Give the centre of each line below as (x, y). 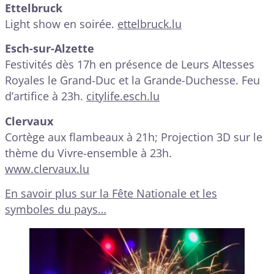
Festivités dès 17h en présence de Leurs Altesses (130, 65)
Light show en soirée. (61, 24)
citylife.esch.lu (123, 96)
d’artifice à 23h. (46, 96)
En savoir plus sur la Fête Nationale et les (111, 193)
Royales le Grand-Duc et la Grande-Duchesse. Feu (132, 80)
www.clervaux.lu (47, 168)
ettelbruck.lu (150, 24)
